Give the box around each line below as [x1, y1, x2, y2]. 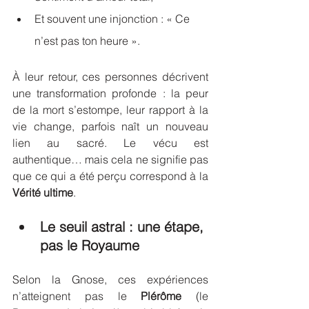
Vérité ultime [12, 186, 73, 199]
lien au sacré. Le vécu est [12, 136, 208, 150]
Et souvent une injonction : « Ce [34, 12, 192, 26]
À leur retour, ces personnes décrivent [12, 70, 208, 83]
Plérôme [141, 289, 182, 303]
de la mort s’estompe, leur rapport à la [12, 103, 208, 117]
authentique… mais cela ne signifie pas [12, 152, 208, 166]
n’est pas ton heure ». [34, 34, 140, 48]
